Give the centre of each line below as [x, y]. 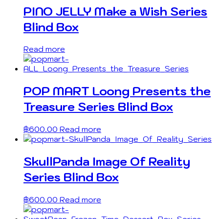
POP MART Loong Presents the [117, 91]
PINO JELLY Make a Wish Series [115, 11]
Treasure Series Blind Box [98, 107]
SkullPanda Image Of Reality [107, 162]
